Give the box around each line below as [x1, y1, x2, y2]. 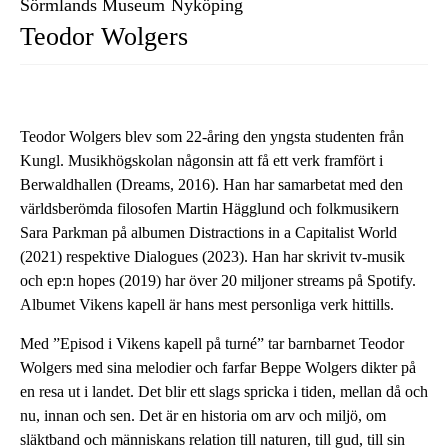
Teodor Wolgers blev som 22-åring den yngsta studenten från [20, 128, 404, 145]
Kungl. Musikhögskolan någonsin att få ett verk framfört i [20, 152, 383, 169]
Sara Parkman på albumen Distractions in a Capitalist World [20, 224, 397, 241]
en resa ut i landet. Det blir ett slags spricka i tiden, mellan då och [20, 383, 428, 400]
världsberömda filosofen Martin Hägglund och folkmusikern [20, 200, 399, 217]
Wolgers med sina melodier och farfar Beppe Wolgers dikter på [20, 359, 416, 376]
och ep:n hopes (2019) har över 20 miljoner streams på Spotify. [20, 272, 416, 289]
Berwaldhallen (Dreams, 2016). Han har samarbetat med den [20, 176, 403, 193]
